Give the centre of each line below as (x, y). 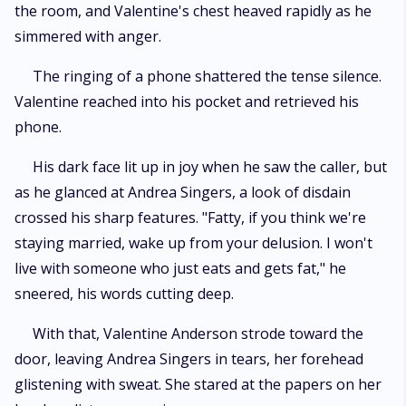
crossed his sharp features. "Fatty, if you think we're (190, 217)
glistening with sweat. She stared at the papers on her (198, 384)
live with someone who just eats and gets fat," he (180, 268)
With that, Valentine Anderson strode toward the (198, 333)
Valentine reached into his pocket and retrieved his (187, 101)
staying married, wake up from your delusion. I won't (193, 243)
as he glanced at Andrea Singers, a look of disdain (183, 192)
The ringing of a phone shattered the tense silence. (207, 76)
